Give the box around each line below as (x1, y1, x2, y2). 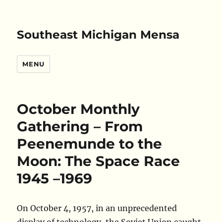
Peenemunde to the (17, 135, 163, 152)
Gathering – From (17, 118, 143, 135)
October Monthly (17, 101, 140, 117)
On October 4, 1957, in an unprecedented (17, 203, 177, 213)
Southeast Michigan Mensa (17, 28, 180, 42)
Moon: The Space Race (17, 153, 180, 169)
